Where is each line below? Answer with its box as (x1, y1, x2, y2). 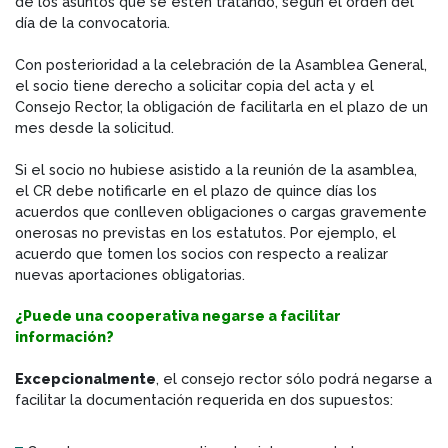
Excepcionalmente (15, 369, 156, 387)
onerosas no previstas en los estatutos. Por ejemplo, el (15, 223, 396, 241)
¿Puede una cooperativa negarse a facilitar (15, 306, 341, 324)
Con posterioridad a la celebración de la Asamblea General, (15, 55, 427, 73)
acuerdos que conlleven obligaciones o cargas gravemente (15, 202, 427, 220)
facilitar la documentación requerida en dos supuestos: (15, 390, 393, 408)
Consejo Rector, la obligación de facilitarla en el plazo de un (15, 97, 428, 115)
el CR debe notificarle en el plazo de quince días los (15, 181, 377, 199)
